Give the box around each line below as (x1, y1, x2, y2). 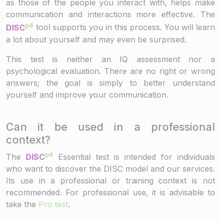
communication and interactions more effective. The (6, 9, 215, 20)
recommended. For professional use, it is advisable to (6, 187, 215, 197)
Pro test (38, 199, 68, 209)
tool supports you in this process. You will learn (34, 22, 215, 33)
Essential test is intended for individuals (53, 151, 215, 162)
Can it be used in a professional (6, 120, 215, 133)
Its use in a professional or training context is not (6, 175, 215, 185)
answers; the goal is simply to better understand (6, 77, 215, 88)
